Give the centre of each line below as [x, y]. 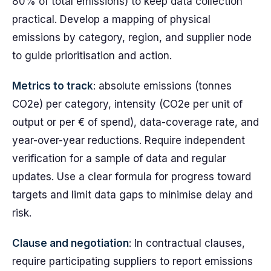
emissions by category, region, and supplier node [132, 38]
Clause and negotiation [70, 243]
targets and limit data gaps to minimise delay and [132, 195]
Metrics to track [53, 86]
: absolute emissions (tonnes [162, 86]
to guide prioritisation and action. [92, 56]
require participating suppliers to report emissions [132, 261]
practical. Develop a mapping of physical [111, 19]
